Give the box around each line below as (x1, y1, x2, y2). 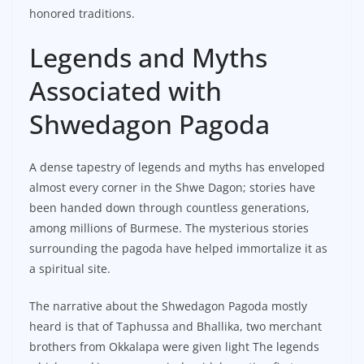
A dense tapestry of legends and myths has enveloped (29, 158, 325, 175)
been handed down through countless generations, (29, 199, 310, 215)
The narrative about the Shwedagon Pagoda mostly (29, 297, 307, 314)
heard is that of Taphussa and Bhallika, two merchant (29, 318, 322, 334)
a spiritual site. (29, 260, 110, 276)
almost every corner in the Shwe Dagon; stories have (29, 179, 315, 195)
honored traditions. (29, 5, 135, 21)
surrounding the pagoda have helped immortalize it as (29, 240, 327, 256)
